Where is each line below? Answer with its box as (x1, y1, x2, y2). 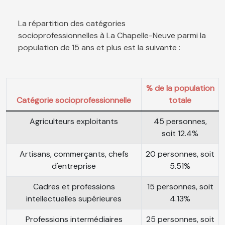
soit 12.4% (162, 128, 198, 139)
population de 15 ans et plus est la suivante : (18, 42, 180, 53)
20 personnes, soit (146, 149, 214, 160)
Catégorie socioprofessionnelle (17, 95, 131, 106)
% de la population (146, 83, 214, 94)
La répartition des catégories (18, 18, 126, 29)
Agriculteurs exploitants (30, 116, 118, 127)
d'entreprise (52, 161, 96, 172)
